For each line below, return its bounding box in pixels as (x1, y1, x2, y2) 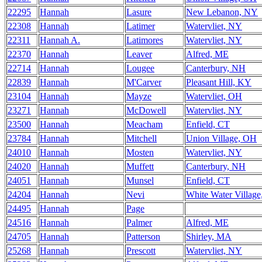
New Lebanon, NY (186, 7, 258, 17)
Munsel (126, 175, 154, 185)
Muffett (126, 161, 154, 171)
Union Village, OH (186, 133, 257, 143)
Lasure (126, 7, 151, 17)
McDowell (126, 105, 166, 115)
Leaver (126, 49, 152, 59)
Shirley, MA (186, 232, 232, 242)
